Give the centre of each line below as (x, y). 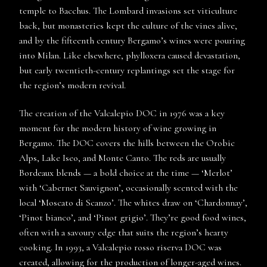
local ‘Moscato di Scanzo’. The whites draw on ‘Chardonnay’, (133, 203)
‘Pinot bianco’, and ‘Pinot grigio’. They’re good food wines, (133, 218)
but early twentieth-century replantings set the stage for (127, 71)
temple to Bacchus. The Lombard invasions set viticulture (128, 11)
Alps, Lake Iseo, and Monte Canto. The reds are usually (122, 158)
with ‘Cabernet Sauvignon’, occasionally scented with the (128, 188)
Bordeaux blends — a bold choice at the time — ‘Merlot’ (126, 173)
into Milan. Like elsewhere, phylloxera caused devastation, (130, 56)
